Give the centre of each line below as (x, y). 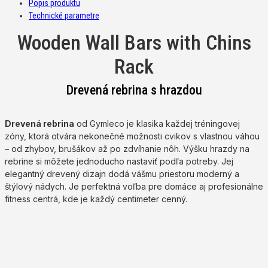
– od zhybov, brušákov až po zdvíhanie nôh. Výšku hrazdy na (127, 149)
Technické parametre (64, 16)
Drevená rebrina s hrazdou (134, 90)
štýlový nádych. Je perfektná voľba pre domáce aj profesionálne (134, 187)
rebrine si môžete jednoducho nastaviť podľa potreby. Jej (119, 162)
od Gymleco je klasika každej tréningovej (157, 124)
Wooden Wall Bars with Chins (134, 43)
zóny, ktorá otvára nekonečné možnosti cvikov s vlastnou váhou (132, 136)
